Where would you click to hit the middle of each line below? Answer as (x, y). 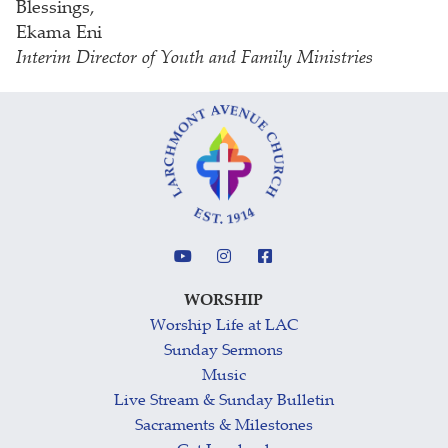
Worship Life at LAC (223, 326)
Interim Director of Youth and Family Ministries (194, 58)
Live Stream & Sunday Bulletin (223, 401)
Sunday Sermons (224, 351)
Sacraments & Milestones (223, 426)
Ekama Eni (58, 33)
